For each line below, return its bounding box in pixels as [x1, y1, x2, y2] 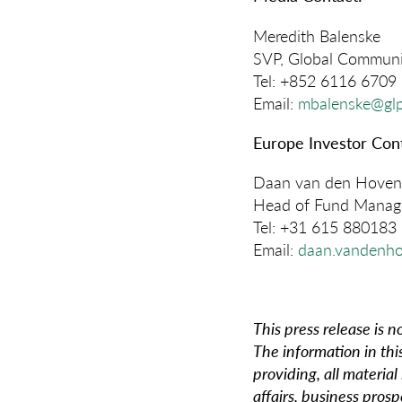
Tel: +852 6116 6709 [253, 68, 397, 92]
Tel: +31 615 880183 [253, 215, 397, 239]
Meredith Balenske [253, 23, 380, 47]
